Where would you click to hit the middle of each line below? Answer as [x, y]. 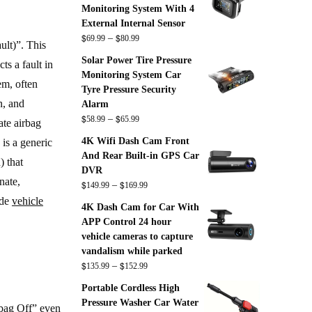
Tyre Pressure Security [128, 89]
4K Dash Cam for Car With [140, 207]
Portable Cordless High [130, 288]
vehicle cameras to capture [137, 236]
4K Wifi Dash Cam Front [135, 141]
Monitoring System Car [131, 75]
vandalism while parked [132, 251]
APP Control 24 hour [126, 222]
